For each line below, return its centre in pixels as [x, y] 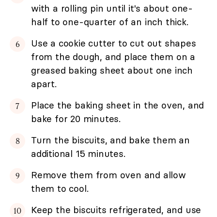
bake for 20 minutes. [76, 119]
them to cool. [60, 189]
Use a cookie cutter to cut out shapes [114, 43]
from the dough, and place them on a [113, 57]
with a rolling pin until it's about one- [112, 8]
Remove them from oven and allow [108, 175]
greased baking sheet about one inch [112, 70]
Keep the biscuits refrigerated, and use [116, 210]
